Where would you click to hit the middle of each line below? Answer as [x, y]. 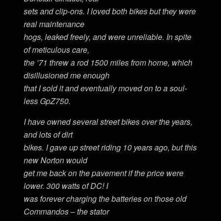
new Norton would [56, 160]
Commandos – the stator [67, 212]
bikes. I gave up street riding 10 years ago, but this [110, 147]
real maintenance [54, 24]
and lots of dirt [48, 135]
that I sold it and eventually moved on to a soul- [106, 88]
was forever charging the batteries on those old [105, 199]
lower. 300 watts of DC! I [66, 186]
